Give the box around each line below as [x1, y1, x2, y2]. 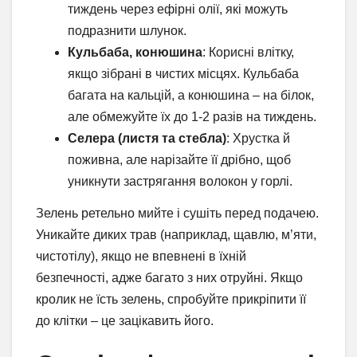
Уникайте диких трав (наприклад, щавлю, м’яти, [36, 228, 316, 242]
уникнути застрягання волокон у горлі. [68, 175, 292, 189]
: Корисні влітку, [202, 45, 294, 60]
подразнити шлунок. [68, 24, 186, 38]
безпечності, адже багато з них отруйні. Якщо [36, 271, 303, 285]
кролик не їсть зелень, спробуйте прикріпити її [36, 292, 306, 307]
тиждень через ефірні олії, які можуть [68, 2, 288, 17]
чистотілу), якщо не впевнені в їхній [36, 249, 246, 264]
